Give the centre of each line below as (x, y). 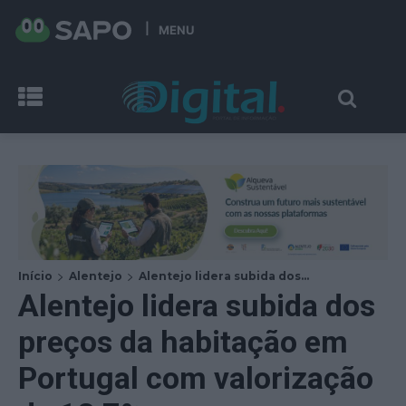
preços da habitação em (183, 341)
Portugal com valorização (196, 377)
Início (35, 275)
